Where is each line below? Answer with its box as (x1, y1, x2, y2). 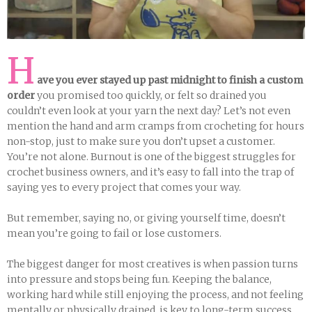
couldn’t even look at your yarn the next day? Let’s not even (7, 104, 290, 117)
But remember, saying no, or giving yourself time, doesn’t (7, 212, 286, 224)
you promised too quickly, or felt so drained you (35, 89, 267, 102)
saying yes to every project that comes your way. (7, 181, 241, 194)
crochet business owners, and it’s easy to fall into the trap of (7, 166, 294, 178)
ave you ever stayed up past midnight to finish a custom (37, 74, 303, 86)
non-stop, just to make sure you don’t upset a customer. (7, 135, 275, 148)
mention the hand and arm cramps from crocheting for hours (7, 120, 304, 132)
